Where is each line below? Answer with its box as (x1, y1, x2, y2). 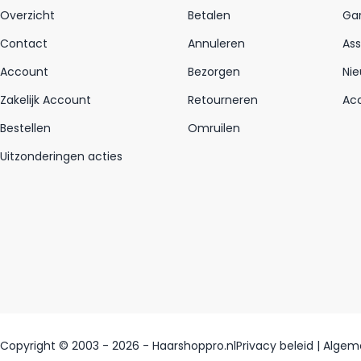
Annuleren (188, 35, 245, 52)
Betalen (188, 6, 230, 23)
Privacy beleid (236, 337, 313, 354)
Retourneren (188, 91, 258, 108)
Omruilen (188, 119, 240, 136)
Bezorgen (188, 63, 240, 80)
